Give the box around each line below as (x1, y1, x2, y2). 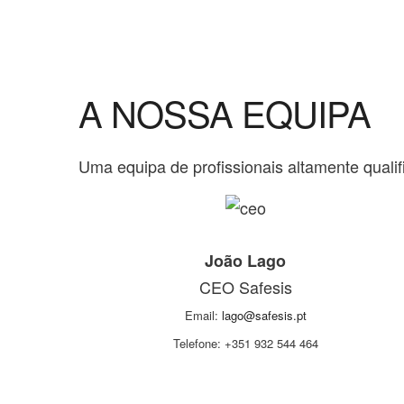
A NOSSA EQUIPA (78, 87, 371, 138)
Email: (184, 307, 222, 325)
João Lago (205, 249, 286, 273)
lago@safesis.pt (221, 307, 307, 325)
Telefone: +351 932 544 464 (172, 335, 318, 353)
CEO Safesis (198, 275, 292, 299)
